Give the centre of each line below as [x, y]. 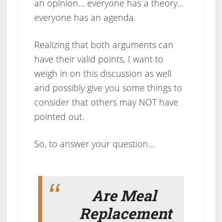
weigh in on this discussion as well [103, 74]
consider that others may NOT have [106, 102]
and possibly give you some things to [108, 88]
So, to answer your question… [94, 144]
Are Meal [124, 195]
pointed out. [59, 117]
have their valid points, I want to [99, 59]
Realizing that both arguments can [104, 45]
